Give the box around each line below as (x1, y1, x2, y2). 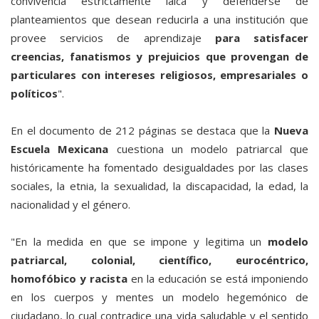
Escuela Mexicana (11, 142, 109, 157)
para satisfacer (214, 31, 309, 46)
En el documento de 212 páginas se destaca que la (11, 123, 274, 138)
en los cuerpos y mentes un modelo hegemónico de (11, 290, 308, 305)
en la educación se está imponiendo (127, 271, 308, 286)
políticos (11, 86, 58, 101)
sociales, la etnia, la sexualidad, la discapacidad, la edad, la (11, 179, 308, 194)
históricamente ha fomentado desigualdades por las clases (11, 160, 308, 175)
